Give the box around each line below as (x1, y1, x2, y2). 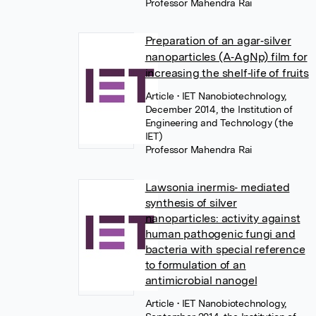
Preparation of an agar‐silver (145, 34, 291, 47)
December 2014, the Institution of (145, 104, 293, 115)
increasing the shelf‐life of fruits (145, 66, 309, 80)
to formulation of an (145, 258, 246, 272)
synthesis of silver (145, 196, 237, 209)
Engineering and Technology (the (145, 117, 293, 128)
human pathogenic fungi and (145, 227, 296, 241)
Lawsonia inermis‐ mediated (145, 181, 290, 194)
